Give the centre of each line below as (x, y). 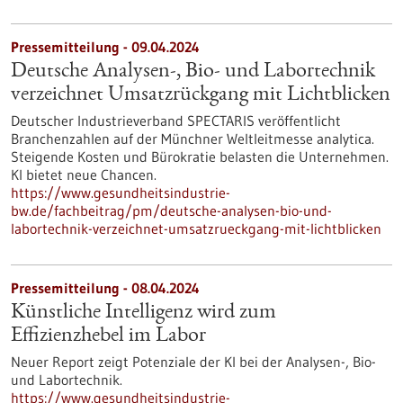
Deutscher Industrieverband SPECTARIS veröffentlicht (176, 121)
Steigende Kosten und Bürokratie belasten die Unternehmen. (200, 157)
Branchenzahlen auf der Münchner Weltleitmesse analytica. (193, 139)
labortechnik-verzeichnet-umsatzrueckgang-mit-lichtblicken (196, 228)
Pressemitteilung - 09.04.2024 (105, 47)
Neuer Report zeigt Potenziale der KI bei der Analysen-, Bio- (193, 362)
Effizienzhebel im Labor (108, 336)
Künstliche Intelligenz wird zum (143, 313)
